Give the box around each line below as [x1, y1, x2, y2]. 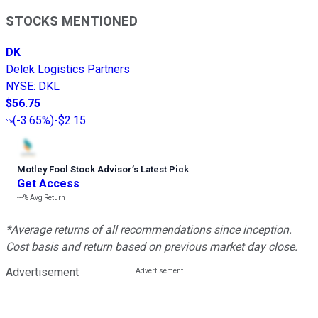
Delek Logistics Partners [6, 62, 130, 77]
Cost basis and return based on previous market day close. [6, 240, 297, 254]
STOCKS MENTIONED [6, 13, 138, 29]
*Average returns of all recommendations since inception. [6, 223, 292, 237]
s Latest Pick [133, 164, 189, 175]
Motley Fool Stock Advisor [17, 164, 132, 175]
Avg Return [28, 194, 65, 202]
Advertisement [6, 265, 79, 280]
